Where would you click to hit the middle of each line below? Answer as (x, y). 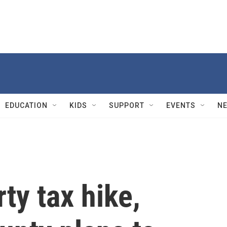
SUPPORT (127, 105)
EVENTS (181, 105)
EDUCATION (26, 105)
